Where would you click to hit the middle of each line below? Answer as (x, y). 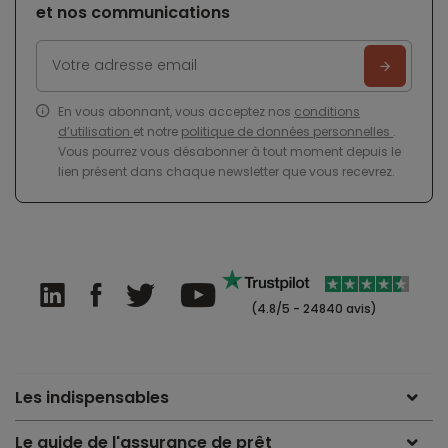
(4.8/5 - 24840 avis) (312, 308)
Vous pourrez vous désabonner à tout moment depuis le (229, 151)
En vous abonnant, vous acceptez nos (176, 111)
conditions (327, 111)
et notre (157, 131)
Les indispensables (92, 397)
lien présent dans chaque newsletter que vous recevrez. (226, 171)
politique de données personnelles (287, 131)
